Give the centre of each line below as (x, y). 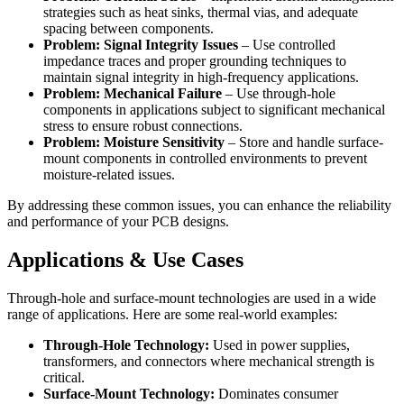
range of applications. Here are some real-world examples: (172, 314)
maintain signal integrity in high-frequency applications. (201, 77)
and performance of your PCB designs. (118, 221)
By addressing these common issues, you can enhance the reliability (199, 205)
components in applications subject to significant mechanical (214, 109)
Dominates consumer (276, 393)
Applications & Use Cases (125, 259)
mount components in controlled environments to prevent (205, 158)
